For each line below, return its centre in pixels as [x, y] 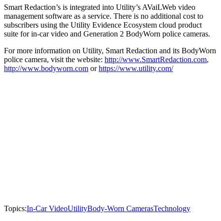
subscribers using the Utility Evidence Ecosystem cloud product [103, 25]
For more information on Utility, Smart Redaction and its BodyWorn [110, 51]
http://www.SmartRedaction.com [156, 59]
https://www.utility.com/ [136, 68]
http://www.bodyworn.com [46, 68]
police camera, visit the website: [54, 59]
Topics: [15, 208]
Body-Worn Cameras [120, 208]
